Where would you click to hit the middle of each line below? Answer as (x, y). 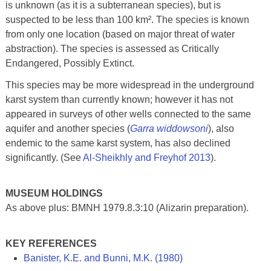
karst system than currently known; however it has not (119, 99)
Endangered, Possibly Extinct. (70, 63)
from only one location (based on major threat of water (120, 34)
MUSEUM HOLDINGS (54, 193)
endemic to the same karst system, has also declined (118, 143)
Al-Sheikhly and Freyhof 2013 (146, 157)
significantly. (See (44, 157)
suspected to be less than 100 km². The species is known (127, 19)
